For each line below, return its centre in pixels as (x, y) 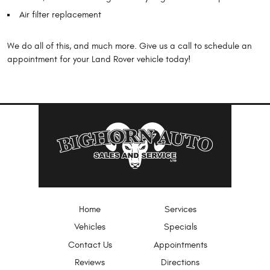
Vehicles (90, 227)
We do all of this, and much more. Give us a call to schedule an (130, 46)
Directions (180, 263)
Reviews (90, 263)
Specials (180, 227)
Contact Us (90, 245)
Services (180, 209)
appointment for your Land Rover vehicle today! (99, 60)
